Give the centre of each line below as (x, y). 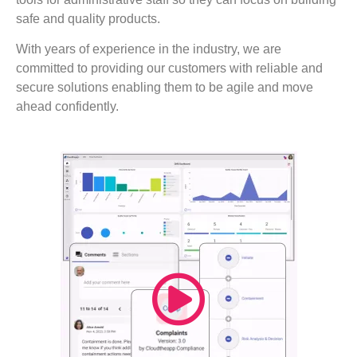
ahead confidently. (67, 106)
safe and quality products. (88, 18)
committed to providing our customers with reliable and (169, 68)
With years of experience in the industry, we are (149, 49)
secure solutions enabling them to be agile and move (165, 87)
